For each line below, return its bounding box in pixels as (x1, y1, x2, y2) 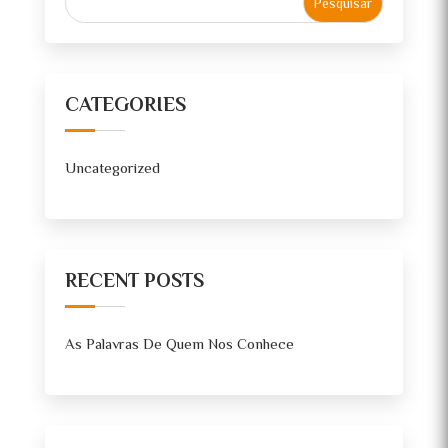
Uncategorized (64, 158, 160, 181)
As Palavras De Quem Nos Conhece (64, 334, 294, 357)
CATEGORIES (64, 91, 186, 122)
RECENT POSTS (64, 267, 204, 298)
